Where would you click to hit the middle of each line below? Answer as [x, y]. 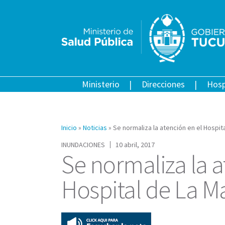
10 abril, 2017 [135, 144]
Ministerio [100, 84]
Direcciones [163, 84]
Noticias [95, 127]
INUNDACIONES [83, 144]
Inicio [69, 127]
